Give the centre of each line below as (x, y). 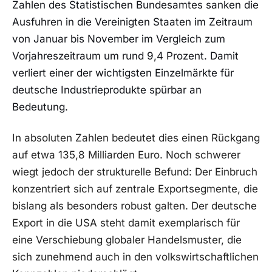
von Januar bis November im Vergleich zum (119, 39)
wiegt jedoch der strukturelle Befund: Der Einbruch (135, 172)
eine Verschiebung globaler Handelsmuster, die (127, 240)
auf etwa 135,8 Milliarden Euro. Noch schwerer (126, 155)
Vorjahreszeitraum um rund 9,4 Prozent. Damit (125, 56)
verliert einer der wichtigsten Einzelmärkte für (123, 73)
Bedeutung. (40, 107)
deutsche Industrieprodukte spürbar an (107, 90)
